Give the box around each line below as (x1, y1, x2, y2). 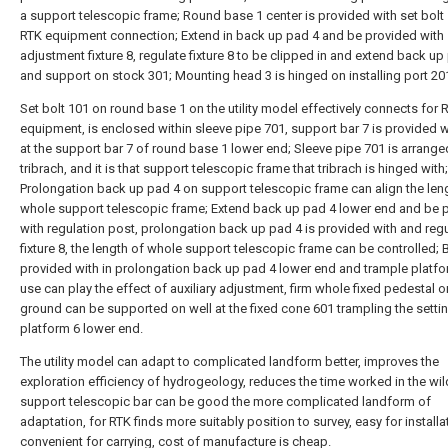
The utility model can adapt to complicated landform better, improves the (20, 354, 439, 369)
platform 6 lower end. (20, 321, 143, 336)
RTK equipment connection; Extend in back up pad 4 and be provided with (20, 28, 444, 43)
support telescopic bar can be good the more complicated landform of (20, 394, 431, 409)
